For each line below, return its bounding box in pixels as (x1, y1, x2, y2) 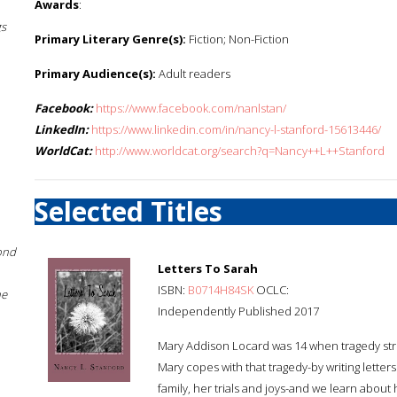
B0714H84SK (188, 282, 253, 298)
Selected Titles (35, 193, 222, 230)
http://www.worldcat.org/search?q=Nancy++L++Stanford (95, 143, 385, 159)
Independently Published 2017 (158, 303, 319, 319)
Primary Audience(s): (35, 66, 156, 82)
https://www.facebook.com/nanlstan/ (96, 100, 286, 116)
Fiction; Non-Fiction (186, 31, 289, 47)
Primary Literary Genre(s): (35, 31, 186, 47)
